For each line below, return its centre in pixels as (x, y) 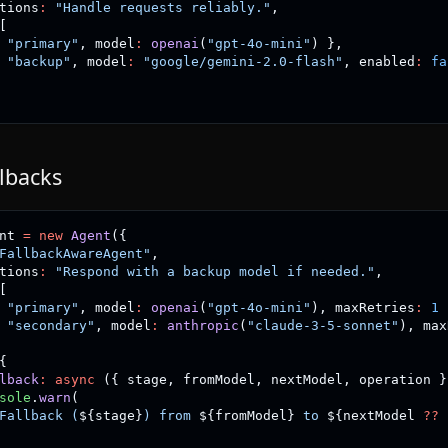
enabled (382, 61)
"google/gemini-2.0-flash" (242, 61)
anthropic (202, 325)
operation (394, 379)
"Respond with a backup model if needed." (214, 271)
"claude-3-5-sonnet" (322, 325)
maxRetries (370, 307)
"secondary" (50, 325)
